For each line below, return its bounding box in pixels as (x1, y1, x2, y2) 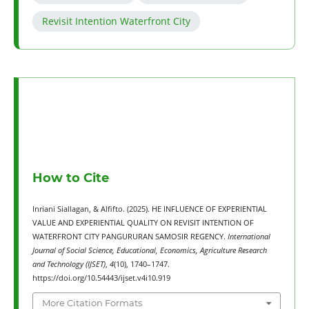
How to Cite (32, 170, 109, 186)
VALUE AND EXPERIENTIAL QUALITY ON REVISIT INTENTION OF (32, 218, 254, 228)
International (227, 232, 270, 242)
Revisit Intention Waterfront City (41, 14, 190, 28)
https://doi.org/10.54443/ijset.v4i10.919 (32, 273, 170, 283)
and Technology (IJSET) (32, 259, 106, 270)
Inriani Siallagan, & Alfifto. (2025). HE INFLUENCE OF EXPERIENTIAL (32, 204, 267, 215)
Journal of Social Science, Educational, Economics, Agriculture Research (32, 246, 267, 256)
